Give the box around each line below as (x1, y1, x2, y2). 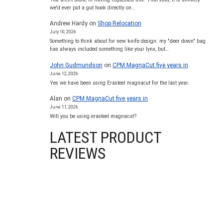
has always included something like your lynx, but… (50, 46, 169, 53)
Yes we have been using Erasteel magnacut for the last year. (50, 79, 189, 86)
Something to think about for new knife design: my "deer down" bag (50, 38, 206, 45)
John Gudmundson (50, 61, 103, 69)
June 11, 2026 (50, 105, 78, 110)
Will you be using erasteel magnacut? (50, 113, 136, 120)
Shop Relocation (98, 20, 141, 27)
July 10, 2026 (50, 29, 76, 35)
